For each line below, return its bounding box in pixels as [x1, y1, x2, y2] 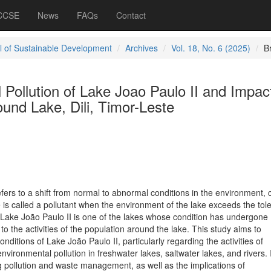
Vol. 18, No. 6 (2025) [171, 42, 250, 54]
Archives [125, 42, 158, 54]
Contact [116, 9, 146, 21]
